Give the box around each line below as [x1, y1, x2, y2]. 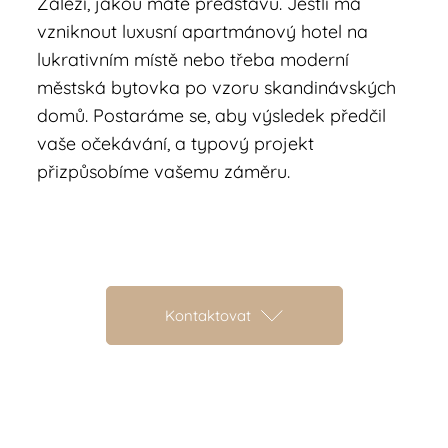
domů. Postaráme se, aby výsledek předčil [37, 104, 387, 127]
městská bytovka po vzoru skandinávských [37, 76, 397, 99]
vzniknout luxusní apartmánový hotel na [37, 20, 369, 43]
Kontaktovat [165, 306, 251, 325]
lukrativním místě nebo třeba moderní [37, 48, 350, 71]
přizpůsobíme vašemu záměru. [37, 160, 291, 183]
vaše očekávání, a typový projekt [37, 132, 315, 155]
